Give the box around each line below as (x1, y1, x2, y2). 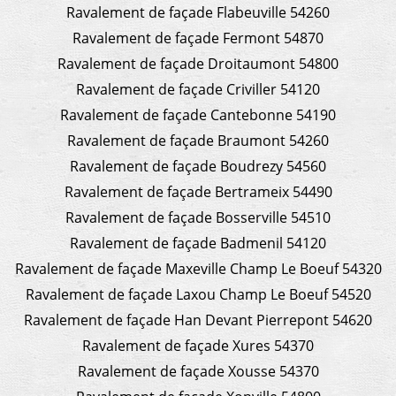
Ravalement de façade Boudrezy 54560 (70, 156, 326, 176)
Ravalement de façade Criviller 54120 (76, 79, 320, 99)
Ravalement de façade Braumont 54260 (67, 130, 329, 150)
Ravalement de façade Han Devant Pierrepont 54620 (24, 309, 372, 330)
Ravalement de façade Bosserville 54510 (65, 207, 331, 227)
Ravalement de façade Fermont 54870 (72, 27, 324, 48)
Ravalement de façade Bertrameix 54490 (64, 181, 332, 202)
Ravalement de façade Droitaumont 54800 (57, 53, 339, 73)
